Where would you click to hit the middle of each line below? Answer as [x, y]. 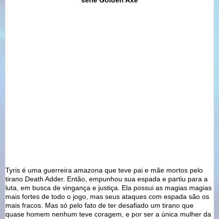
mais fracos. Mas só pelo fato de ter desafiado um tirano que [99, 205]
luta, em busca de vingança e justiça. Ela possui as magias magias [109, 187]
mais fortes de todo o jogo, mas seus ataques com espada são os [107, 196]
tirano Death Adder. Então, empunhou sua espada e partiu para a [107, 179]
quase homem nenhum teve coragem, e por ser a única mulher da [108, 214]
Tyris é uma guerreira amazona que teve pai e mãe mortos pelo [104, 170]
